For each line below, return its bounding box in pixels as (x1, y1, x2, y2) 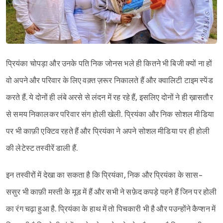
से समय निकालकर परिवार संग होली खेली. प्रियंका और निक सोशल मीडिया (6, 110, 214, 120)
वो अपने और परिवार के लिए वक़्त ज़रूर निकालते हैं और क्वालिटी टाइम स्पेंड (6, 76, 213, 86)
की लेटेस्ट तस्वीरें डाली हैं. (6, 144, 78, 154)
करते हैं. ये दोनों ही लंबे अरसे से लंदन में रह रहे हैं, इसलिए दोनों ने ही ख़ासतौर (6, 93, 213, 103)
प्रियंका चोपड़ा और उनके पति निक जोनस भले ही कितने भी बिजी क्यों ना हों (6, 59, 213, 69)
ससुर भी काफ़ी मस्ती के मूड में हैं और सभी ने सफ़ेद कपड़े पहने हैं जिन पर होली (6, 188, 217, 198)
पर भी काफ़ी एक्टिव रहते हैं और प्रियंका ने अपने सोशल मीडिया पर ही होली (6, 127, 210, 137)
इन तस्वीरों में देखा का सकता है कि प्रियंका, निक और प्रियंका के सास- (6, 171, 203, 181)
